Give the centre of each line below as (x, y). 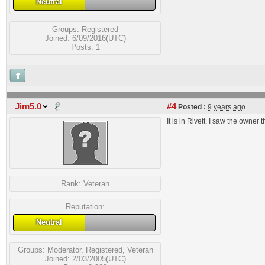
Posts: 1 (85, 47)
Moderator (64, 250)
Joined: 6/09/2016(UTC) (85, 38)
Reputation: (85, 207)
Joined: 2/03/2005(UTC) (85, 258)
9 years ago (227, 107)
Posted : (191, 107)
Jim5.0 (28, 106)
